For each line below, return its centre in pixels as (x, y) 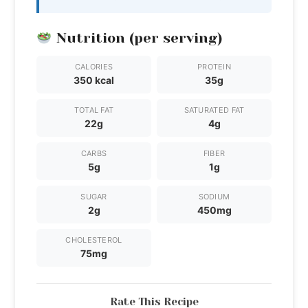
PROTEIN (214, 66)
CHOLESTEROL (94, 240)
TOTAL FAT (94, 110)
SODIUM (214, 196)
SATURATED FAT (214, 110)
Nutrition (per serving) (137, 38)
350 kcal (94, 80)
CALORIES (94, 66)
